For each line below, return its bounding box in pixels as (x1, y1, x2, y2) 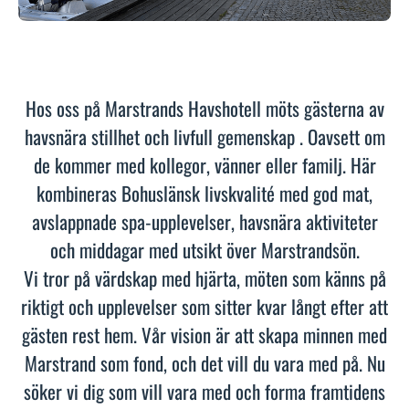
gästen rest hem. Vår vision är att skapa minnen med (22, 320, 387, 349)
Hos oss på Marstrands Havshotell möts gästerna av (25, 93, 384, 122)
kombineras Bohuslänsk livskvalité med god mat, (37, 178, 372, 207)
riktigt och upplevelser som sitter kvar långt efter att (21, 291, 388, 320)
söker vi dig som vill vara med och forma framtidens (24, 376, 385, 405)
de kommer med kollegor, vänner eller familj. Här (33, 150, 376, 179)
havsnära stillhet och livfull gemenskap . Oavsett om (24, 121, 385, 151)
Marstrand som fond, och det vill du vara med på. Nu (24, 348, 385, 377)
